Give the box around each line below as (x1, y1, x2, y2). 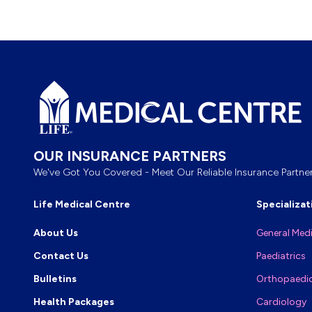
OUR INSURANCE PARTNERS (33, 147, 226, 164)
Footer (16, 40, 51, 54)
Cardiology (256, 295, 306, 308)
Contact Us (33, 249, 88, 262)
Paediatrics (256, 249, 306, 262)
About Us (33, 226, 78, 239)
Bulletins (33, 272, 77, 285)
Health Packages (33, 295, 114, 308)
